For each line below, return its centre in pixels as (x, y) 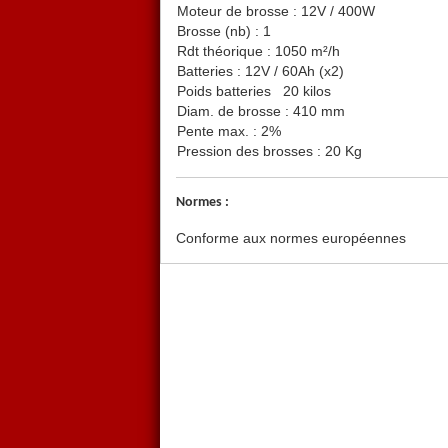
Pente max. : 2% (229, 131)
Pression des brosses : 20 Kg (269, 151)
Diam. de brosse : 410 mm (261, 111)
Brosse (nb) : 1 (224, 31)
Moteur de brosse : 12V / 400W (276, 11)
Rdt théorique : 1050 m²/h (258, 51)
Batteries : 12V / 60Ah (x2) (260, 71)
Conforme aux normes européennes (291, 238)
